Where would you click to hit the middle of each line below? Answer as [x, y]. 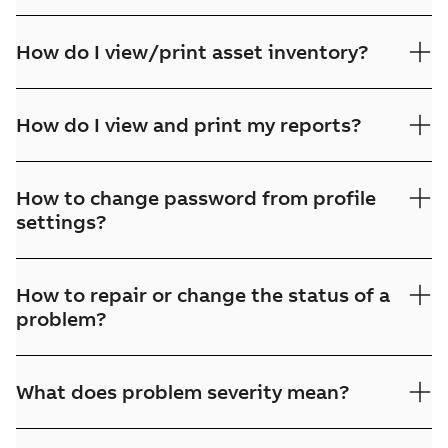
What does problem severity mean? [183, 391]
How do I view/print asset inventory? [192, 51]
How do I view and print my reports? [189, 124]
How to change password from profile [196, 197]
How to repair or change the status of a [203, 294]
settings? [61, 221]
